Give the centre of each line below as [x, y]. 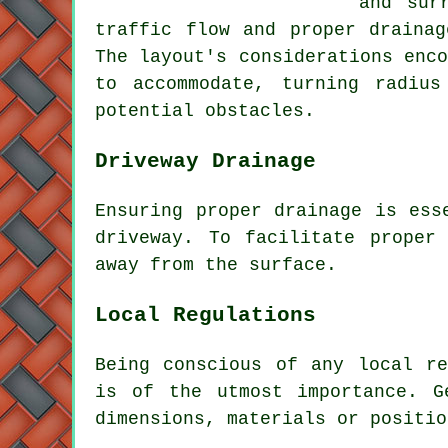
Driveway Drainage [205, 160]
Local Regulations [205, 314]
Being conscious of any [226, 365]
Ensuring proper [184, 210]
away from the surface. [216, 264]
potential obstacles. [205, 110]
